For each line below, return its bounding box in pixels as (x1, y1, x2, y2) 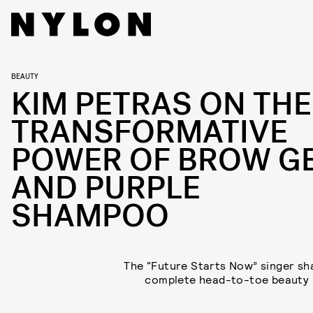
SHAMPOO (11, 196, 169, 237)
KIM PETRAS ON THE (11, 84, 312, 125)
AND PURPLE (11, 168, 201, 209)
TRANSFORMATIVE (11, 112, 288, 153)
